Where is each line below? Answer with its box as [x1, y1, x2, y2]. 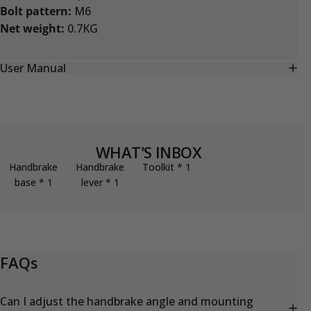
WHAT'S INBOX [95, 141, 202, 162]
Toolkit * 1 [142, 160, 191, 174]
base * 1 [14, 175, 53, 189]
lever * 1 [81, 175, 119, 189]
